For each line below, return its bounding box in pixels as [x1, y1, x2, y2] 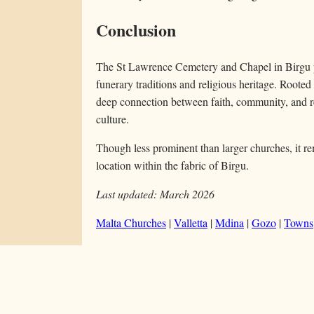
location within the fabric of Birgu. [96, 157, 249, 172]
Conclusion [96, 17, 176, 42]
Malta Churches [96, 214, 166, 230]
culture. [96, 111, 129, 126]
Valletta [174, 214, 207, 230]
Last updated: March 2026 [96, 186, 214, 201]
